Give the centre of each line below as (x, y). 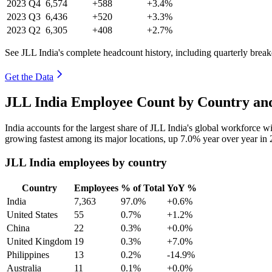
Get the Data (29, 76)
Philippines (28, 254)
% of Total (143, 188)
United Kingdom (39, 241)
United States (32, 214)
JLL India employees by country (86, 163)
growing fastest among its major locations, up (93, 139)
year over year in (235, 139)
